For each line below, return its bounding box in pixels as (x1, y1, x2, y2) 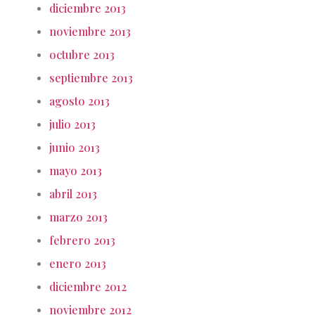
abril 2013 (49, 186, 97, 202)
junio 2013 (49, 140, 100, 155)
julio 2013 (49, 117, 96, 132)
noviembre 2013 (49, 24, 131, 39)
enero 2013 (49, 256, 106, 271)
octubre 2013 (49, 47, 115, 63)
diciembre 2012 (49, 279, 127, 295)
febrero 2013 (49, 233, 115, 248)
